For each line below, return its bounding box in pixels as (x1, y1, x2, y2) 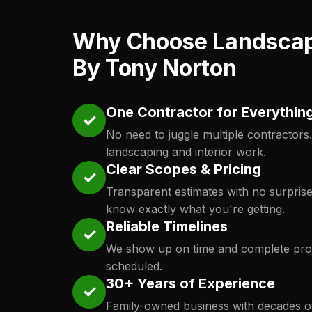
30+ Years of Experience (106, 275, 275, 292)
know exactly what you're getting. (106, 202, 285, 216)
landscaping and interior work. (106, 145, 266, 159)
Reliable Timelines (106, 218, 228, 235)
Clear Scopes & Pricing (106, 161, 261, 178)
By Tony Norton (72, 54, 237, 81)
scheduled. (106, 259, 162, 273)
